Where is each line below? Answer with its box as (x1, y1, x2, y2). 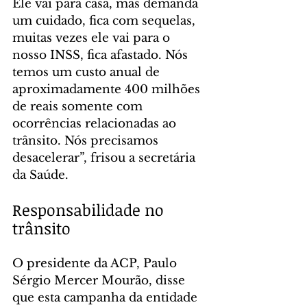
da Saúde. (12, 167, 69, 182)
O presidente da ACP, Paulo (12, 256, 180, 271)
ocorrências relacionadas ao (12, 116, 180, 131)
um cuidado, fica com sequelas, (12, 13, 199, 28)
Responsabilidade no (12, 198, 168, 221)
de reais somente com (12, 99, 146, 114)
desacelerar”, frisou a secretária (12, 150, 199, 165)
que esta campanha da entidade (12, 290, 201, 305)
